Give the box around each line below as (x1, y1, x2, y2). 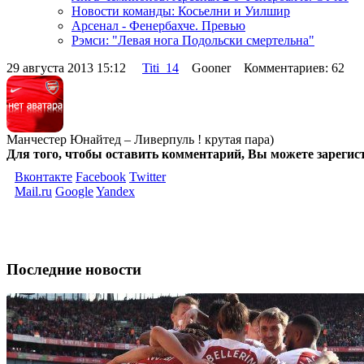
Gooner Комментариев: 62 (179, 60, 351, 75)
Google (55, 184, 93, 198)
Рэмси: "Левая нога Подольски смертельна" (71, 32, 314, 47)
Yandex (96, 184, 135, 198)
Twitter (129, 169, 166, 184)
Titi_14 (142, 60, 179, 75)
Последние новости (6, 260, 141, 278)
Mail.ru (15, 184, 52, 198)
